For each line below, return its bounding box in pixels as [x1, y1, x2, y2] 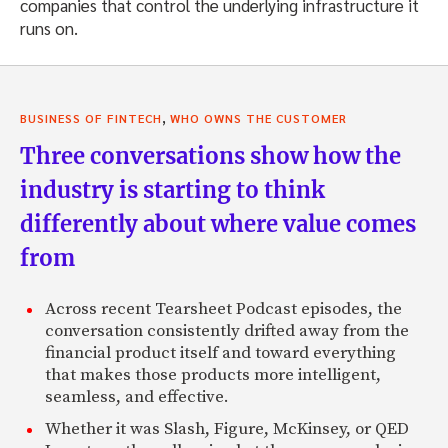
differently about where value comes [20, 209, 416, 238]
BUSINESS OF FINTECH [20, 109, 162, 126]
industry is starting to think [20, 175, 325, 204]
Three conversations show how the [20, 141, 401, 170]
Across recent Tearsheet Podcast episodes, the [45, 297, 402, 320]
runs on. [20, 16, 78, 39]
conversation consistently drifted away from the [45, 319, 409, 342]
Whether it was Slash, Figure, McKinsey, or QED [45, 417, 409, 440]
